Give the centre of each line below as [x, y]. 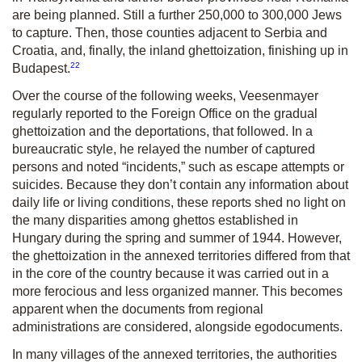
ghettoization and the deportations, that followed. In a [162, 131]
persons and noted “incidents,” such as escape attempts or [178, 166]
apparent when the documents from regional [138, 309]
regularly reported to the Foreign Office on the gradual [165, 113]
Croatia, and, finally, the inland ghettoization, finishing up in [180, 50]
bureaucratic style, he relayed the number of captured [164, 149]
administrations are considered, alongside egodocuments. [177, 326]
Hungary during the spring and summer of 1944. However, [177, 238]
